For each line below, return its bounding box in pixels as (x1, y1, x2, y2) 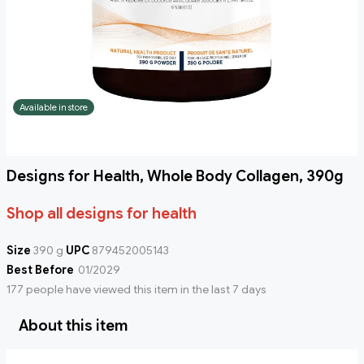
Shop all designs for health (6, 205, 197, 223)
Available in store (19, 102, 88, 114)
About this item (19, 317, 128, 336)
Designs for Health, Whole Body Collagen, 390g (6, 167, 344, 186)
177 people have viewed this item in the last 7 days (6, 282, 266, 297)
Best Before (6, 262, 74, 278)
